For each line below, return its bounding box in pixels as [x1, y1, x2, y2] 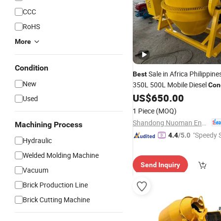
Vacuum [23, 165, 48, 175]
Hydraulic [23, 136, 52, 145]
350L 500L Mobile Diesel [133, 80, 208, 89]
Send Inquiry [141, 161, 180, 169]
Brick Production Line [23, 180, 88, 189]
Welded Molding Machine [23, 150, 99, 160]
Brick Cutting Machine [23, 195, 90, 204]
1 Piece [133, 106, 154, 115]
